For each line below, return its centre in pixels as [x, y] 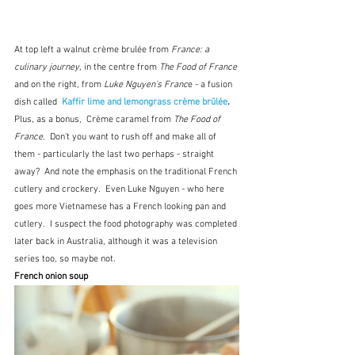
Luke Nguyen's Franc [146, 84]
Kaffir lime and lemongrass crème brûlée [145, 102]
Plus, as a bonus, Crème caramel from [94, 119]
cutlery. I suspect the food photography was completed [127, 224]
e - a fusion [211, 84]
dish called [38, 102]
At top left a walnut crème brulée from [93, 50]
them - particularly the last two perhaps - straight [115, 154]
